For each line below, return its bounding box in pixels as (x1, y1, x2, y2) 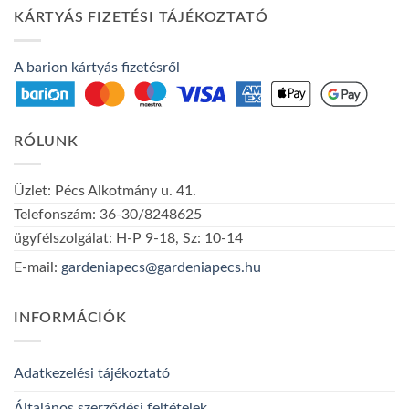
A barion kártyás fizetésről (14, 59, 180, 75)
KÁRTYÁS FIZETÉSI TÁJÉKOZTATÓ (14, 10, 268, 26)
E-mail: (14, 260, 61, 276)
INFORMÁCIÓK (14, 310, 127, 326)
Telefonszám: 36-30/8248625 (14, 207, 202, 223)
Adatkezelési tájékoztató (14, 365, 170, 381)
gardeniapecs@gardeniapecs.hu (61, 260, 261, 276)
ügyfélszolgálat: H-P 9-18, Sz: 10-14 (14, 231, 243, 246)
